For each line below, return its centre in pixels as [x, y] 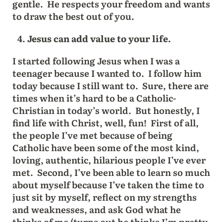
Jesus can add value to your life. [100, 38]
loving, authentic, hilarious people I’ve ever [109, 160]
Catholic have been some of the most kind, [106, 147]
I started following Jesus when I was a [96, 60]
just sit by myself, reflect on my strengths [104, 197]
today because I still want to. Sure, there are [110, 85]
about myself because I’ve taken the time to [108, 184]
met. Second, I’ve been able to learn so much [111, 172]
